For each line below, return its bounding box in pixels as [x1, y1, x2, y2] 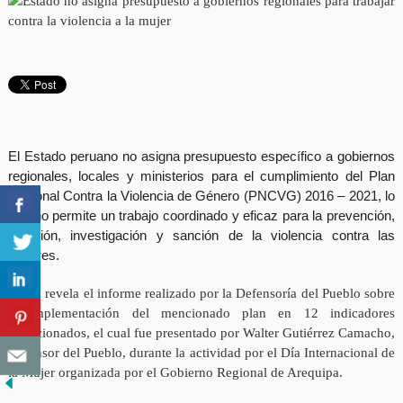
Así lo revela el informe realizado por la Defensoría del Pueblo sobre [7, 286, 396, 301]
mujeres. [7, 247, 59, 264]
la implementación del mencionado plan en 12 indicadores [7, 306, 396, 321]
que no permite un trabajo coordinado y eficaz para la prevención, [7, 208, 396, 224]
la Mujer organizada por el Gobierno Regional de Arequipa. [7, 365, 343, 381]
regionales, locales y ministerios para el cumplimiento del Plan [7, 168, 396, 184]
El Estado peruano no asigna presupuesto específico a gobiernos [7, 148, 396, 165]
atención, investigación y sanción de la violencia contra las [7, 228, 396, 244]
